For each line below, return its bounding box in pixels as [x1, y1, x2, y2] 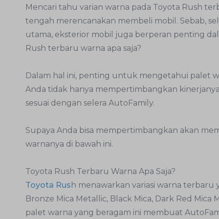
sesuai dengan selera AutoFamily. [25, 98, 154, 108]
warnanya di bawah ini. [25, 139, 115, 149]
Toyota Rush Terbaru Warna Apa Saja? [25, 166, 175, 176]
